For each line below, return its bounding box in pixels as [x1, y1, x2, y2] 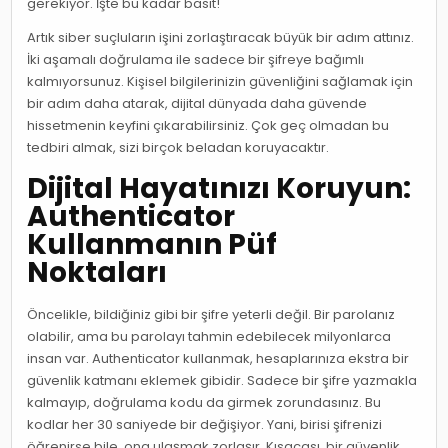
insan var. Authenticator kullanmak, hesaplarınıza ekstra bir [27, 349, 410, 369]
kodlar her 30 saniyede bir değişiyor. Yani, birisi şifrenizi [27, 415, 383, 435]
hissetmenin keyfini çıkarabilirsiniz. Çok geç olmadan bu [27, 115, 390, 135]
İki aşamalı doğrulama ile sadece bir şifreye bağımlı [27, 49, 365, 69]
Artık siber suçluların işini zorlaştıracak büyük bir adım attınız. [27, 27, 415, 47]
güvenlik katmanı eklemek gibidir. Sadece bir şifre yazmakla [27, 371, 418, 391]
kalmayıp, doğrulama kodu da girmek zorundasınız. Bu [27, 393, 382, 413]
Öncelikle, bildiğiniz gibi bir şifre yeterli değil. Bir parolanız [27, 305, 396, 325]
